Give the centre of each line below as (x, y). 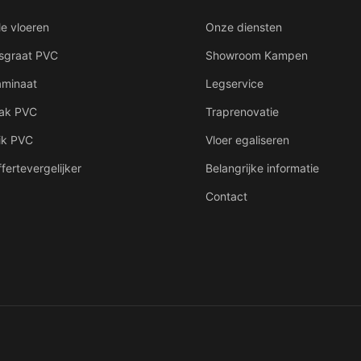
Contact (227, 197)
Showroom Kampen (257, 56)
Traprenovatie (243, 112)
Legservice (235, 84)
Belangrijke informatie (263, 168)
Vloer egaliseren (248, 140)
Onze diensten (244, 27)
